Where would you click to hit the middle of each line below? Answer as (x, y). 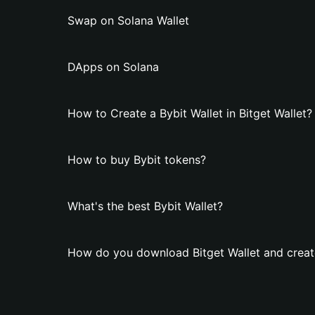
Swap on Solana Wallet (128, 20)
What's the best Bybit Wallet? (145, 206)
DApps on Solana (113, 67)
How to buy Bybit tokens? (137, 160)
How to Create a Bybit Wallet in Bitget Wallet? (190, 113)
